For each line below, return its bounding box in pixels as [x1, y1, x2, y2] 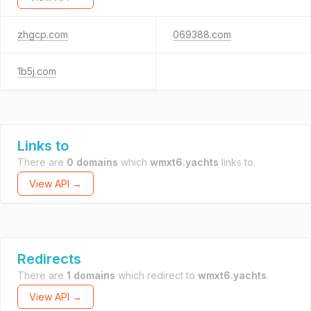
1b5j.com [17, 65, 56, 77]
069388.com [172, 28, 231, 40]
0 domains [67, 156, 118, 168]
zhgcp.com [17, 28, 68, 40]
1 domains [67, 269, 115, 281]
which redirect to [115, 269, 198, 281]
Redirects [17, 251, 81, 267]
